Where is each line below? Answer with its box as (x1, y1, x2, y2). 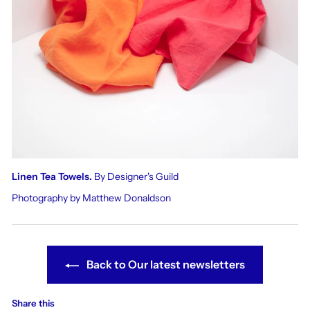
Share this (12, 297, 55, 309)
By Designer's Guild (92, 170, 179, 183)
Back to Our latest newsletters (84, 257, 245, 272)
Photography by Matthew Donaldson (12, 192, 171, 205)
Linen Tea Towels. (12, 170, 92, 183)
